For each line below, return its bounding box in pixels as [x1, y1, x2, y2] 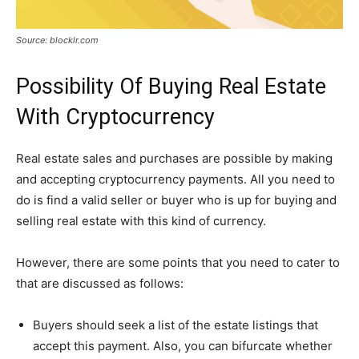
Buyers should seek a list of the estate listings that [33, 317, 318, 333]
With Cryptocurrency [16, 103, 215, 130]
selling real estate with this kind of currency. [16, 212, 266, 228]
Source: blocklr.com [16, 34, 99, 46]
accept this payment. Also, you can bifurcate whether [33, 337, 333, 353]
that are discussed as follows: [16, 275, 184, 291]
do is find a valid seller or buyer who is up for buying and [16, 192, 337, 208]
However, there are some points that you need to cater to [16, 254, 340, 270]
